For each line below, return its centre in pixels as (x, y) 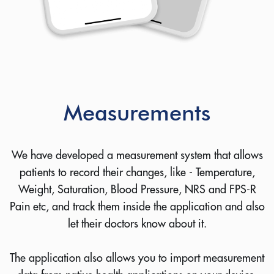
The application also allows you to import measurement (137, 257)
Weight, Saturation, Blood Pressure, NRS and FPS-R (137, 189)
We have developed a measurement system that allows (137, 155)
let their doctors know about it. (137, 223)
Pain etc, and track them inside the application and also (137, 206)
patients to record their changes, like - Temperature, (137, 172)
